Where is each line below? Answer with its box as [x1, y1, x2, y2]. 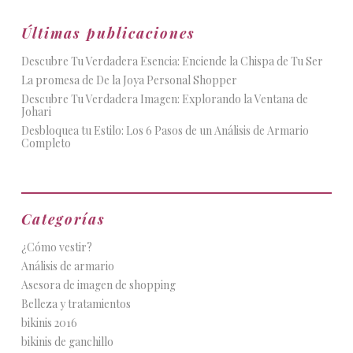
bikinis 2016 [20, 315, 77, 330]
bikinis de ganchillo [20, 334, 113, 349]
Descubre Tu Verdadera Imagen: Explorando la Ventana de [20, 91, 308, 106]
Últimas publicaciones [20, 24, 195, 43]
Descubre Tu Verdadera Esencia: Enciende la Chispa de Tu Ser [20, 54, 323, 69]
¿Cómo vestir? [20, 240, 92, 255]
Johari [20, 104, 51, 119]
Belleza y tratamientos [20, 296, 131, 311]
